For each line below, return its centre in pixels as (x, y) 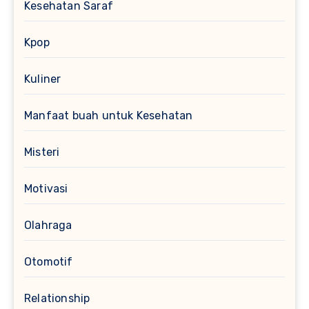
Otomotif (49, 261)
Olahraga (48, 225)
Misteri (42, 152)
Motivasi (46, 188)
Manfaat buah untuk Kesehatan (109, 115)
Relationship (57, 298)
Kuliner (43, 79)
